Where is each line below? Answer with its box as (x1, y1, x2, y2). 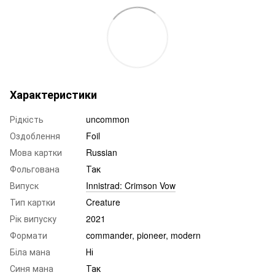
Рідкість (10, 112, 44, 125)
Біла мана (10, 245, 50, 258)
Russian (86, 145, 117, 158)
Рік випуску (10, 212, 56, 225)
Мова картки (10, 145, 62, 158)
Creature (86, 195, 120, 208)
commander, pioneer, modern (86, 228, 201, 241)
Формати (10, 228, 47, 241)
